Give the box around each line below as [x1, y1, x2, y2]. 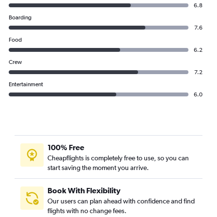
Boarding [9, 14, 31, 21]
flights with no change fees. [47, 207, 126, 215]
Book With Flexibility [47, 186, 121, 195]
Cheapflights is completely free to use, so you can [47, 154, 189, 162]
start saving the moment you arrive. [47, 164, 149, 171]
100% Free [47, 143, 84, 152]
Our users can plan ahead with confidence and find [47, 197, 195, 205]
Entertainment [9, 81, 43, 88]
